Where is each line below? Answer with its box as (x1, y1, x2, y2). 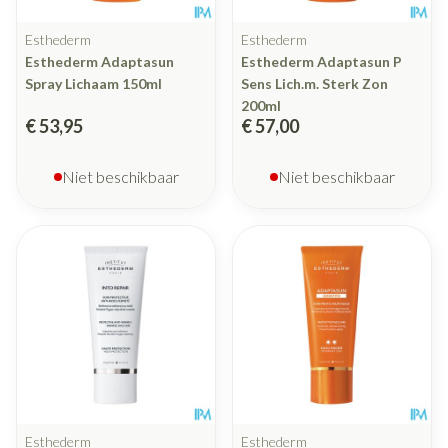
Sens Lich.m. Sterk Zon (241, 75, 388, 93)
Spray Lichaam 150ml (25, 75, 162, 93)
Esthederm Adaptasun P (241, 53, 402, 71)
